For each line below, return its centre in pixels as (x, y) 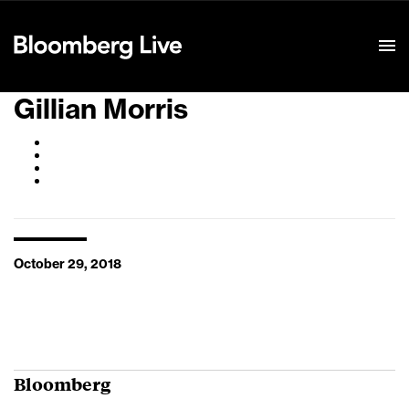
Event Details (240, 24)
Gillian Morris (101, 110)
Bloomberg (62, 383)
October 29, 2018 (68, 265)
